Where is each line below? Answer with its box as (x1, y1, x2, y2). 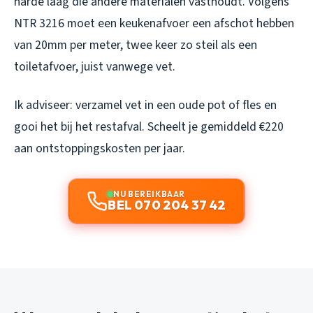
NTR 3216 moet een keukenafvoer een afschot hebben (14, 14, 294, 32)
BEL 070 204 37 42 (108, 196, 226, 213)
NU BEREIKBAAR (113, 188, 185, 199)
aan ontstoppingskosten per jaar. (14, 139, 185, 157)
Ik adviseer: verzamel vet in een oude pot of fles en (14, 96, 277, 114)
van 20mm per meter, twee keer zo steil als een (14, 36, 257, 54)
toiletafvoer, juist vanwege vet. (14, 57, 175, 75)
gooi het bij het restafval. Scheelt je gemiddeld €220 (14, 117, 284, 136)
